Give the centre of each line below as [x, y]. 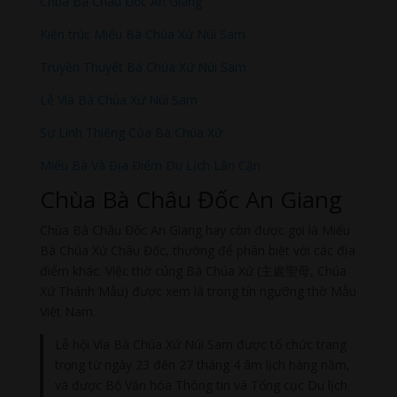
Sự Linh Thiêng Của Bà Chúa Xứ [131, 133]
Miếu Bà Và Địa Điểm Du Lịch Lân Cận [150, 166]
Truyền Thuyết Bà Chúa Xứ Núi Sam [143, 67]
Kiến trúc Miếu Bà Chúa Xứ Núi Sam [142, 35]
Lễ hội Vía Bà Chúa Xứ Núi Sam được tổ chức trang [201, 345]
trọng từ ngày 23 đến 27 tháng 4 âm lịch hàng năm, [203, 365]
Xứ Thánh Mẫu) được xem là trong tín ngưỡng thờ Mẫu [198, 292]
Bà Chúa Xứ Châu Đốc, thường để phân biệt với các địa [197, 251]
